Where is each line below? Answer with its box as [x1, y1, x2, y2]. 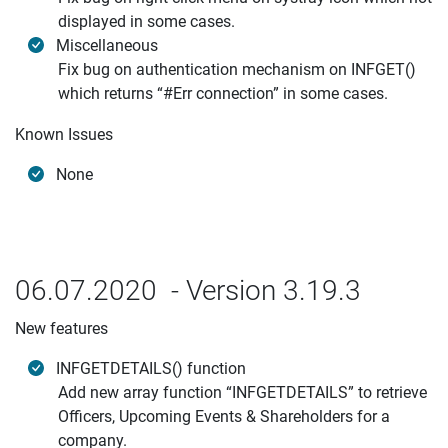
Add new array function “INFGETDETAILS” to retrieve [58, 383, 427, 402]
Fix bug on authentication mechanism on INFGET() [58, 60, 416, 79]
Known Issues [15, 125, 113, 144]
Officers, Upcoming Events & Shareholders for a [58, 407, 390, 426]
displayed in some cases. [58, 12, 235, 31]
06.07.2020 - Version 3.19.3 [15, 274, 361, 307]
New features [15, 319, 108, 338]
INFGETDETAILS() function [56, 359, 246, 378]
